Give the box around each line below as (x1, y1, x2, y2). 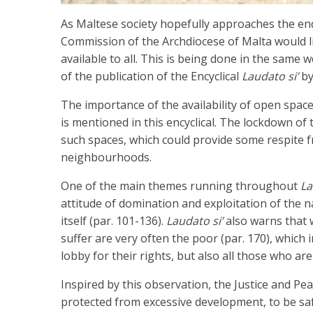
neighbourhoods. (61, 149, 152, 165)
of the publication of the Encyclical (61, 68, 242, 84)
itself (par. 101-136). (61, 212, 166, 228)
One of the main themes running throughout (61, 177, 300, 194)
